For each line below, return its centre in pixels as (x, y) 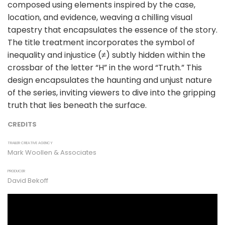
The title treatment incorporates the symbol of (101, 42)
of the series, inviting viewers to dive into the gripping (111, 92)
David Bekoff (28, 180)
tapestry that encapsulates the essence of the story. (113, 30)
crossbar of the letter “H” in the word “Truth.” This (105, 67)
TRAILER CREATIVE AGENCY (30, 143)
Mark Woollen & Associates (52, 152)
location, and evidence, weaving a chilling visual (100, 17)
